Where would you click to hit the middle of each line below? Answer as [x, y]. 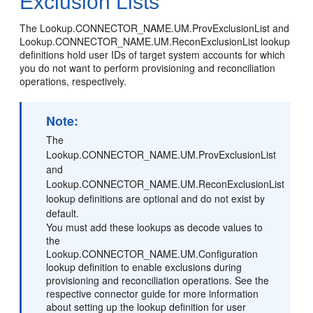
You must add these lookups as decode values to [155, 227]
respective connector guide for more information [153, 293]
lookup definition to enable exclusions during [144, 267]
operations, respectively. [73, 81]
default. [63, 213]
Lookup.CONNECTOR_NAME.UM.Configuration [152, 253]
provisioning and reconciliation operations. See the [158, 280]
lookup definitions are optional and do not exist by [156, 198]
